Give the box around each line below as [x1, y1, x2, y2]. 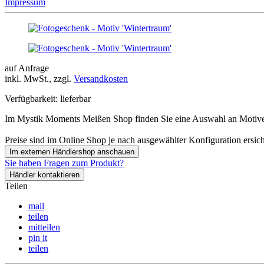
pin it [28, 232, 47, 243]
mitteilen [28, 222, 60, 232]
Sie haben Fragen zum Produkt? [5, 157, 124, 168]
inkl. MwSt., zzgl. [5, 73, 74, 84]
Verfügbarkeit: [5, 93, 58, 104]
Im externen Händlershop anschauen [9, 147, 134, 156]
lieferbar [60, 93, 91, 104]
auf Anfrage [5, 62, 49, 73]
